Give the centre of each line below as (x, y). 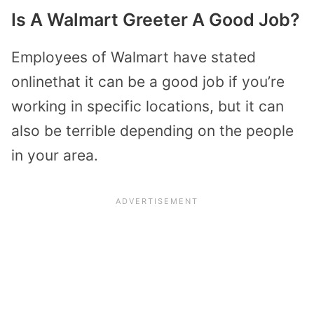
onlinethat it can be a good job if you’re (148, 82)
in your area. (55, 156)
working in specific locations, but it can (148, 107)
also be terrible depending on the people (152, 131)
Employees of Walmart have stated (134, 57)
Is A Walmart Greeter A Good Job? (156, 20)
